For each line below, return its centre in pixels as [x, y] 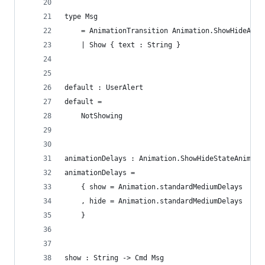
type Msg [81, 17]
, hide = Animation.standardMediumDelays [153, 201]
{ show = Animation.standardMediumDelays [153, 187]
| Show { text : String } [122, 45]
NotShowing [93, 116]
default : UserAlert [104, 88]
